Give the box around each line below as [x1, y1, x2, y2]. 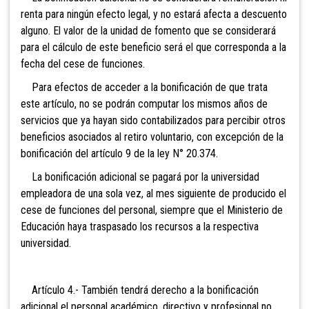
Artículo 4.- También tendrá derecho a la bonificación [21, 283, 259, 297]
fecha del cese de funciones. [21, 57, 145, 71]
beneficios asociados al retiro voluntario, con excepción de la [21, 130, 283, 144]
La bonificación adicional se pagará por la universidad [21, 170, 259, 184]
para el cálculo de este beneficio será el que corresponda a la [21, 41, 286, 54]
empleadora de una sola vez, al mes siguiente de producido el [21, 187, 286, 201]
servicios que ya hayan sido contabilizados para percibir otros [21, 114, 286, 128]
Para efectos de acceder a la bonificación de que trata [21, 81, 268, 94]
